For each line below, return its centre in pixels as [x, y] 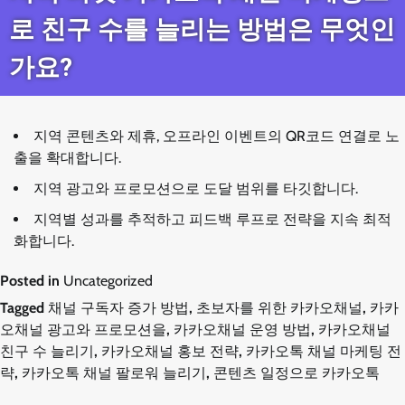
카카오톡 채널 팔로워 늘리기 [114, 373]
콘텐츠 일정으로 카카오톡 [297, 373]
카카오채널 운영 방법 [242, 330]
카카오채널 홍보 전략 [170, 351]
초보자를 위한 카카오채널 [279, 308]
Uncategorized [108, 281]
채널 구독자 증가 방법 [118, 308]
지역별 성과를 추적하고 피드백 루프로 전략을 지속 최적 [212, 219]
